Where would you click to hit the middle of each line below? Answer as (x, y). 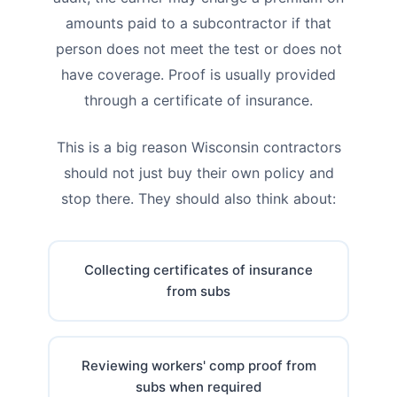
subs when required (198, 386)
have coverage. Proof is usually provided (198, 74)
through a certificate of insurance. (198, 100)
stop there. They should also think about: (198, 198)
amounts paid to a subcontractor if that (198, 23)
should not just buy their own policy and (198, 172)
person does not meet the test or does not (198, 48)
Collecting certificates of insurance (198, 269)
